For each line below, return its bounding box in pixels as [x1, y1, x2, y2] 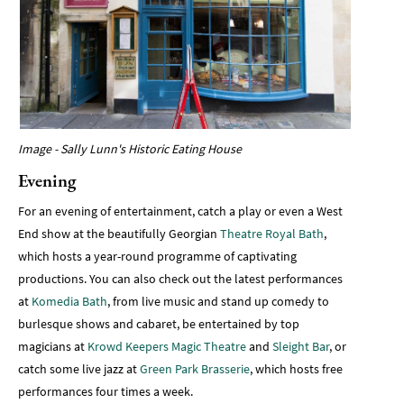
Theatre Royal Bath [220, 225, 324, 243]
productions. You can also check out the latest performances [18, 271, 343, 288]
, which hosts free [250, 361, 343, 378]
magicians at [18, 338, 87, 355]
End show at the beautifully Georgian [18, 225, 220, 243]
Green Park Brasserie [140, 361, 250, 378]
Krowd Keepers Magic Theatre [87, 338, 246, 355]
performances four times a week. [18, 383, 193, 400]
